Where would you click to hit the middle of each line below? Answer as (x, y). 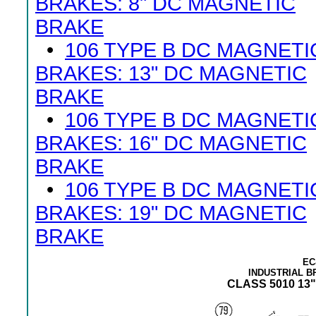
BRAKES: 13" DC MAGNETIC (171, 73)
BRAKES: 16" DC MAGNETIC (171, 143)
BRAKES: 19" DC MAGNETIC (171, 213)
